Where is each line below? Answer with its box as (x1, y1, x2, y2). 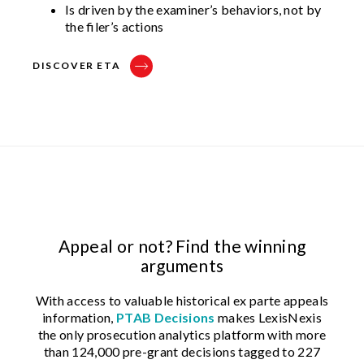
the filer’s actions (65, 18, 164, 34)
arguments (140, 254, 224, 275)
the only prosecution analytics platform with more (37, 326, 327, 342)
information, (41, 309, 117, 325)
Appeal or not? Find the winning (58, 235, 306, 256)
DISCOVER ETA (32, 58, 121, 71)
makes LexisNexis (214, 309, 323, 325)
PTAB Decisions (116, 309, 215, 325)
